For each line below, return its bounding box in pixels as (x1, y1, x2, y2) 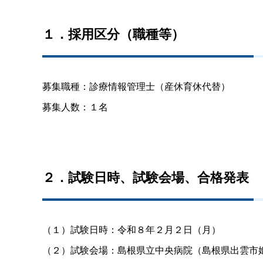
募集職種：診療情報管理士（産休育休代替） (42, 79, 230, 93)
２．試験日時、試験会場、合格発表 (42, 167, 249, 186)
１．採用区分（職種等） (42, 23, 184, 43)
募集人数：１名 (42, 99, 108, 113)
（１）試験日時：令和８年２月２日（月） (42, 222, 221, 236)
